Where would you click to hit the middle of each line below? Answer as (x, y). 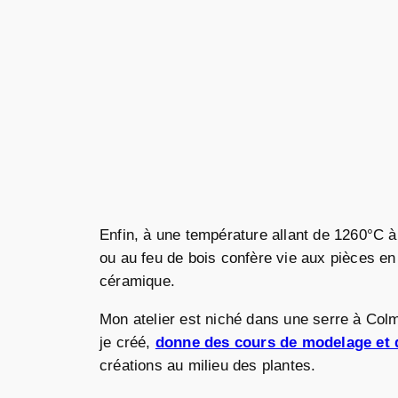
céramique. (137, 282)
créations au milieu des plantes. (208, 366)
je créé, (127, 343)
